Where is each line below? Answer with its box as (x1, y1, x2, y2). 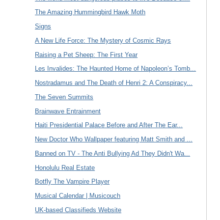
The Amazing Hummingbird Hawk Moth (35, 8, 146, 16)
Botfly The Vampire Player (35, 178, 110, 186)
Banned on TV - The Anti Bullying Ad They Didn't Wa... (35, 149, 191, 157)
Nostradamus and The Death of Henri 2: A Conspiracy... (35, 79, 193, 87)
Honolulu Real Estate (35, 164, 95, 171)
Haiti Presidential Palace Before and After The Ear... (35, 121, 183, 129)
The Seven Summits (35, 93, 94, 101)
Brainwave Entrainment (35, 107, 101, 115)
